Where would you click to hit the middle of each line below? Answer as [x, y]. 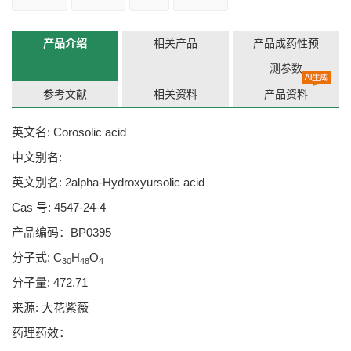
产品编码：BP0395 [62, 232]
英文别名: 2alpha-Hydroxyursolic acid [108, 182]
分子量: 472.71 [50, 282]
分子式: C [37, 257]
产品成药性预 [286, 43]
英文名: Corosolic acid [69, 132]
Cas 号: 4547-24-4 [59, 207]
